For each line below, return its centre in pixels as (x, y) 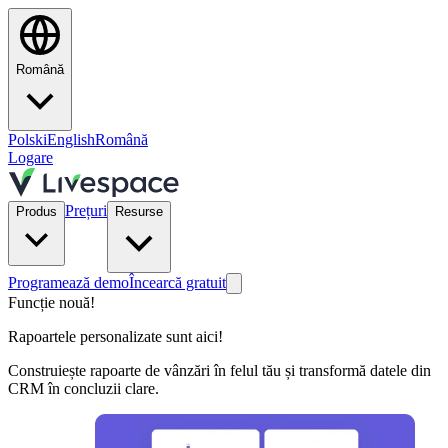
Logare (30, 157)
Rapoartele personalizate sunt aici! (115, 336)
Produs (36, 211)
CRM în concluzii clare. (83, 388)
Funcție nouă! (51, 302)
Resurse (139, 211)
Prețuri (86, 210)
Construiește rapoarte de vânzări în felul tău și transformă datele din (219, 370)
